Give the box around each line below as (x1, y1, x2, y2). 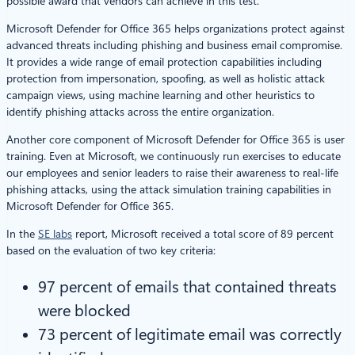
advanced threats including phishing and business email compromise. (6, 38, 342, 52)
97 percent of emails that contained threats (38, 277, 337, 296)
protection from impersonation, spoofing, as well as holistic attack (6, 71, 325, 85)
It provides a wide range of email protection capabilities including (6, 55, 322, 68)
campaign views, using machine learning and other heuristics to (6, 88, 315, 101)
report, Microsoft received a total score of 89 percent (72, 227, 334, 240)
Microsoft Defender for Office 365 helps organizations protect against (6, 21, 345, 35)
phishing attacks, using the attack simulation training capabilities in (6, 182, 331, 196)
